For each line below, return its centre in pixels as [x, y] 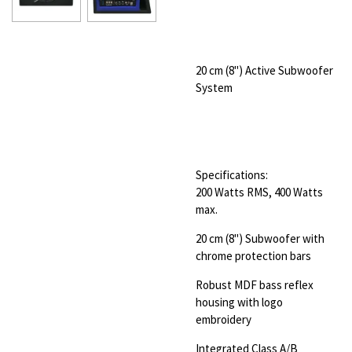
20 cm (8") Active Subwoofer [264, 70]
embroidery [224, 319]
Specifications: [232, 174]
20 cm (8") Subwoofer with [260, 238]
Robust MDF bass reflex [255, 284]
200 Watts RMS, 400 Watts [259, 192]
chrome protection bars [253, 255]
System [214, 87]
